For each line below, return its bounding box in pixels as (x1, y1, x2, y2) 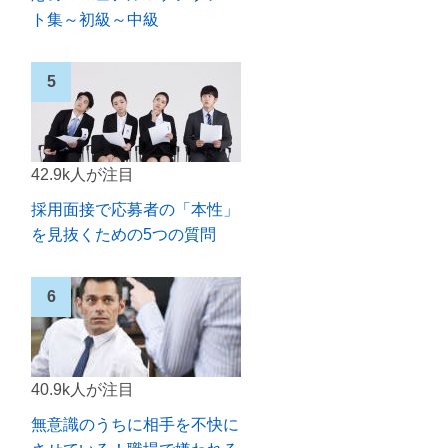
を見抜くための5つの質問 (31, 226, 216, 243)
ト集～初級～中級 (31, 11, 159, 28)
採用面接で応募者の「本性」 (31, 201, 239, 218)
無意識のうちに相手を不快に (31, 416, 239, 433)
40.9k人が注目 (31, 381, 134, 398)
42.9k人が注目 (31, 166, 134, 183)
